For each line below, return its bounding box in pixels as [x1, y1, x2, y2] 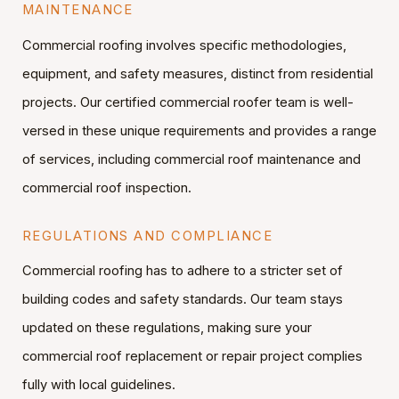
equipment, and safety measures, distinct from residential [21, 65, 373, 82]
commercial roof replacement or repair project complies [21, 348, 362, 365]
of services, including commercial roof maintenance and [21, 151, 361, 167]
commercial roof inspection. [21, 179, 191, 196]
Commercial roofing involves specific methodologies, [21, 37, 346, 53]
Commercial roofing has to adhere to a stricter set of [21, 263, 343, 280]
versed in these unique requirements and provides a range [21, 122, 377, 139]
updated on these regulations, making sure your [21, 320, 312, 337]
